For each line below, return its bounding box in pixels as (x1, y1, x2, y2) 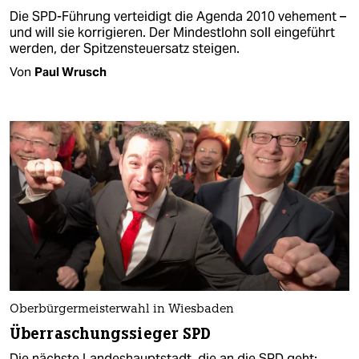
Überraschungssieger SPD (10, 324, 212, 345)
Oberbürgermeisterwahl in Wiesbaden (10, 304, 234, 317)
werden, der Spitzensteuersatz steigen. (10, 39, 240, 57)
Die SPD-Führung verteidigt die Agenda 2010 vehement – (10, 7, 346, 25)
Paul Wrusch (34, 63, 107, 79)
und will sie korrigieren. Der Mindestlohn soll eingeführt (10, 23, 335, 41)
